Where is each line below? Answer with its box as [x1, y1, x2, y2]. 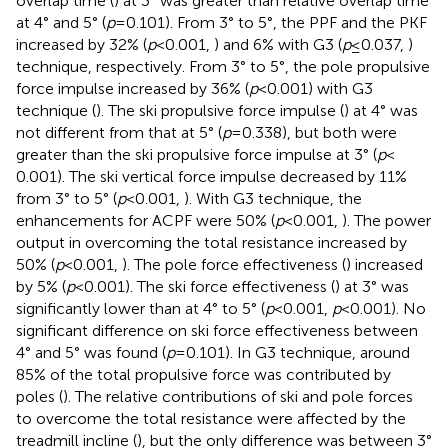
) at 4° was [344, 101, 418, 121]
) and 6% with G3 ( [214, 35, 342, 55]
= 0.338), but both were [231, 123, 397, 143]
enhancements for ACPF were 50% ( [16, 211, 275, 231]
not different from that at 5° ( [16, 123, 222, 143]
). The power [342, 211, 431, 231]
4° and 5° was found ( [16, 343, 166, 363]
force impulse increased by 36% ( [16, 79, 249, 99]
